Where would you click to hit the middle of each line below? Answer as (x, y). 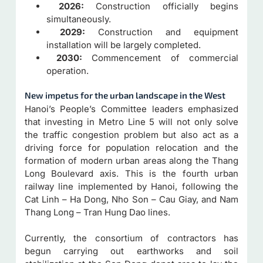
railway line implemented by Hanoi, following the (131, 186)
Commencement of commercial (160, 58)
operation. (68, 70)
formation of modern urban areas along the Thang (131, 160)
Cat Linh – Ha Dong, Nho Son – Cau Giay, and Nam (131, 199)
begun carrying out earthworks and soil (131, 251)
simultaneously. (79, 19)
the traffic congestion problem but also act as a (131, 134)
